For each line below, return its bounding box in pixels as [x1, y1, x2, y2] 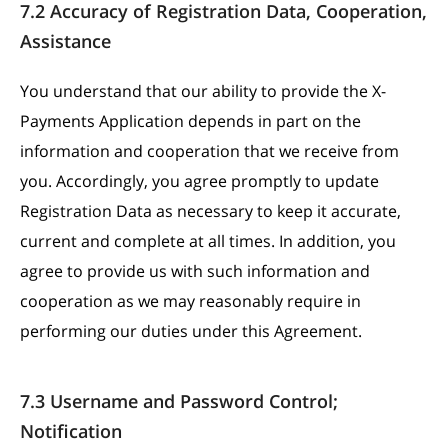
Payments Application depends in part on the [20, 110, 361, 132]
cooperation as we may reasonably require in [20, 290, 361, 312]
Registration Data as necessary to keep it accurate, [20, 200, 401, 222]
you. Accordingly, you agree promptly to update [20, 170, 379, 192]
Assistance [20, 29, 111, 53]
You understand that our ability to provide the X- [20, 80, 386, 102]
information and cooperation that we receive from [20, 140, 399, 162]
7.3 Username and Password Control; [20, 389, 338, 413]
